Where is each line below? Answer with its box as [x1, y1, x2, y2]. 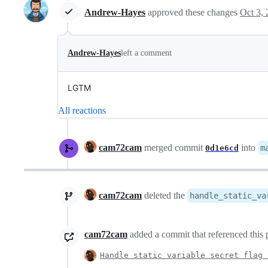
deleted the [142, 190, 187, 200]
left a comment [121, 48, 172, 57]
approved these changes [148, 7, 240, 18]
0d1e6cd [205, 143, 239, 153]
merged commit [142, 142, 205, 153]
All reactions [58, 105, 106, 115]
